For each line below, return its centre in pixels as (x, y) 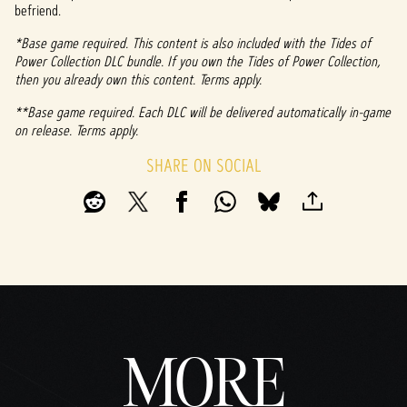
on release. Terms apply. (76, 130)
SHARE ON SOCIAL (203, 165)
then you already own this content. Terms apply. (138, 79)
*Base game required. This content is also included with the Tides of (193, 43)
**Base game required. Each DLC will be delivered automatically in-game (203, 112)
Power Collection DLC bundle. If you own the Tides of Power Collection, (198, 61)
